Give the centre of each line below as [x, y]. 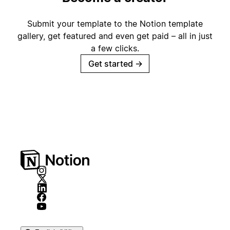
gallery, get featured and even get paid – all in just [115, 36]
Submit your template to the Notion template [115, 24]
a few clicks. [115, 49]
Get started [111, 64]
